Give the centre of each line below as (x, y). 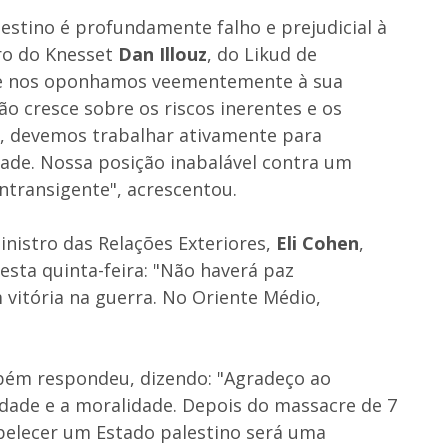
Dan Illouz (162, 53)
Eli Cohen (315, 242)
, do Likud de (262, 53)
